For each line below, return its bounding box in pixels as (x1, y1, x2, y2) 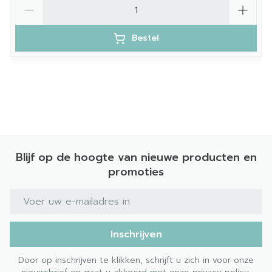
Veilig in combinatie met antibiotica (20, 46, 211, 63)
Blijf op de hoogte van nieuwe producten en (15, 149, 257, 166)
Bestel (131, 32, 159, 44)
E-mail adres (9, 187, 70, 202)
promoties (108, 163, 164, 180)
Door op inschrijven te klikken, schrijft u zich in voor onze (18, 254, 254, 267)
